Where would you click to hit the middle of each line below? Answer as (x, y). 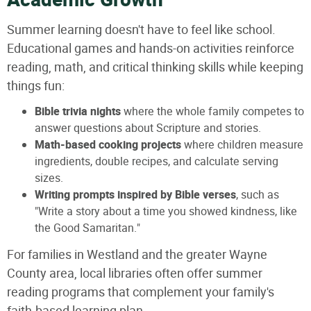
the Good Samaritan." (87, 228)
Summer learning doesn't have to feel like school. (141, 29)
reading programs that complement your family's (141, 292)
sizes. (49, 178)
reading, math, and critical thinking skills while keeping (155, 67)
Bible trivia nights (78, 111)
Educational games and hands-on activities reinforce (151, 48)
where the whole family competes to (212, 111)
